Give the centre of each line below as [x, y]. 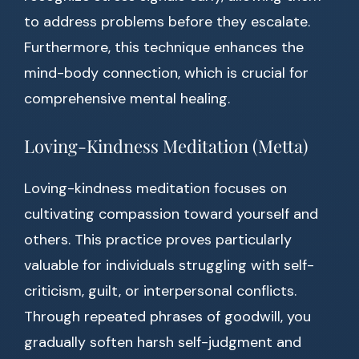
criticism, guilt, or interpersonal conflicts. [160, 291]
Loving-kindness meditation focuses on [155, 189]
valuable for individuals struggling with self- [169, 266]
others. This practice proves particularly [158, 240]
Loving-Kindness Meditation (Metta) [166, 146]
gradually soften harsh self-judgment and [163, 343]
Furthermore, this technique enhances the [164, 48]
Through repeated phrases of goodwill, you [167, 317]
